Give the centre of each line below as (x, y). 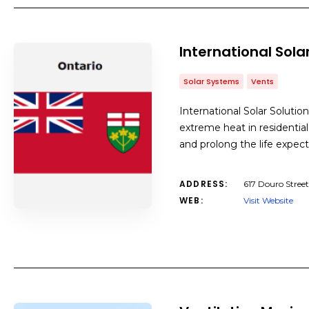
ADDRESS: (204, 184)
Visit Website (268, 200)
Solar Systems (211, 81)
